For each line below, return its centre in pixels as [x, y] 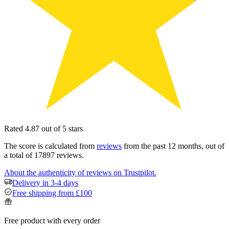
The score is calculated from [50, 146]
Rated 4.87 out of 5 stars [43, 129]
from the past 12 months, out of [173, 146]
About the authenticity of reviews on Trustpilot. [80, 173]
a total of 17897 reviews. [44, 155]
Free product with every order [52, 221]
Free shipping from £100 [52, 193]
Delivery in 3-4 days [45, 183]
